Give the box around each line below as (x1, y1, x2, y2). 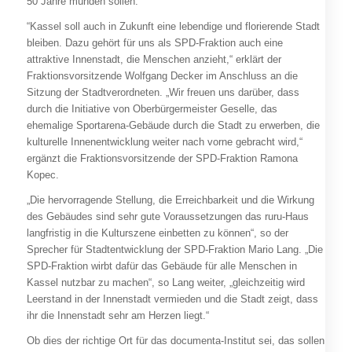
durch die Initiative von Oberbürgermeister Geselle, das (26, 103, 277, 115)
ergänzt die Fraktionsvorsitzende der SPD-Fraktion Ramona (26, 152, 298, 165)
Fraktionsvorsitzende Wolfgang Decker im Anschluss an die (26, 70, 298, 82)
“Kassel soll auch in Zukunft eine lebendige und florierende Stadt (26, 20, 320, 33)
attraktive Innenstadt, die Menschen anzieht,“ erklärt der (26, 53, 281, 66)
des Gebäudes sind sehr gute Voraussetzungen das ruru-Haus (26, 211, 309, 223)
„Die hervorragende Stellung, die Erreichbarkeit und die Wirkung (26, 194, 314, 207)
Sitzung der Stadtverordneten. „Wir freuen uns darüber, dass (26, 86, 299, 99)
